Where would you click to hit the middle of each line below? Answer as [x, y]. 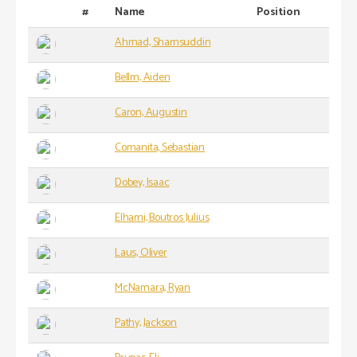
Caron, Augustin [151, 113]
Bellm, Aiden [143, 78]
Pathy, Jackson [146, 324]
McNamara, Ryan [153, 288]
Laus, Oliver [141, 253]
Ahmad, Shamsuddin [163, 43]
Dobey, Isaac [142, 183]
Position [279, 13]
